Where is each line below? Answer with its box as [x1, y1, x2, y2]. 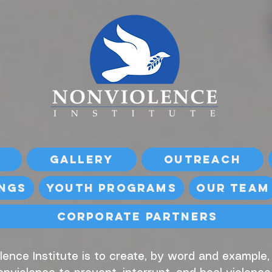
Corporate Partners [56, 209, 218, 223]
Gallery [49, 152, 114, 166]
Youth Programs [46, 181, 177, 195]
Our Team [196, 181, 270, 195]
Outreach [164, 152, 241, 166]
